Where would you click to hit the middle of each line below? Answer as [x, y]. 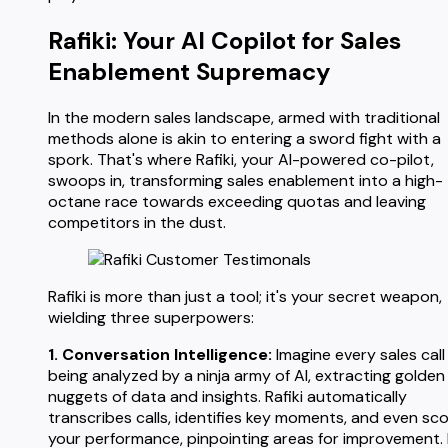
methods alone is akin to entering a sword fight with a [244, 138]
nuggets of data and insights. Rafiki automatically [227, 396]
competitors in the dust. [137, 222]
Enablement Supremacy [189, 71]
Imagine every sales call [358, 354]
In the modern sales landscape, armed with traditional [244, 117]
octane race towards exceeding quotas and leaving [237, 201]
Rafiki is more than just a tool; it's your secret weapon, [245, 296]
